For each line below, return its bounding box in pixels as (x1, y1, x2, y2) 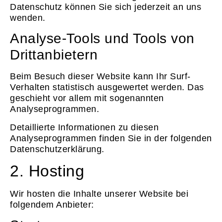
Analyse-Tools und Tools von (10, 31, 195, 47)
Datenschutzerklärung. (10, 144, 105, 154)
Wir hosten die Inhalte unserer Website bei (10, 188, 188, 199)
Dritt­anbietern (10, 47, 98, 63)
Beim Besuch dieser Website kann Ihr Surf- (10, 71, 191, 82)
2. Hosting (10, 162, 84, 180)
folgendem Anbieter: (10, 199, 94, 210)
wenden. (10, 12, 46, 23)
